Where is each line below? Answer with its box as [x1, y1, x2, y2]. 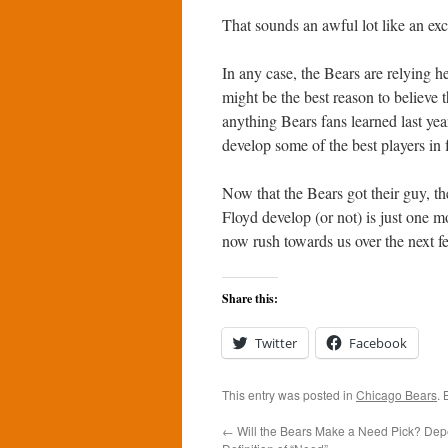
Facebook [349, 334, 407, 352]
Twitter [255, 334, 297, 352]
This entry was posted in [222, 386, 356, 403]
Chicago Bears [356, 386, 437, 403]
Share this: [222, 290, 278, 307]
